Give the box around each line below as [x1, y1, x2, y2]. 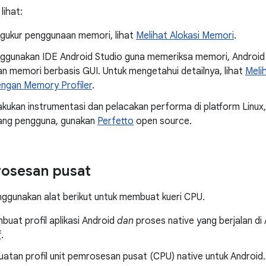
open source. [134, 115, 192, 127]
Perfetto [97, 115, 134, 127]
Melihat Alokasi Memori [136, 30, 234, 42]
